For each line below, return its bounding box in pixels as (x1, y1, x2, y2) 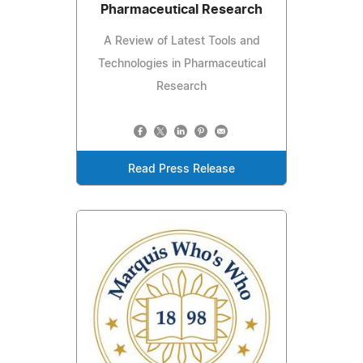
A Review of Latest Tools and (103, 36, 260, 48)
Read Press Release (128, 164, 235, 176)
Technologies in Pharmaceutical (97, 58, 266, 70)
